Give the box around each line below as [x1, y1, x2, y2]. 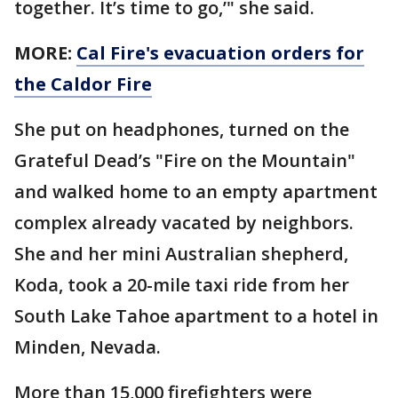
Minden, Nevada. [14, 335, 161, 359]
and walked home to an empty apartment [14, 179, 378, 203]
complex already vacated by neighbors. [14, 211, 354, 235]
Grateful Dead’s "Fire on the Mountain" [14, 148, 355, 172]
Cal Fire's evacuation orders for [76, 41, 364, 65]
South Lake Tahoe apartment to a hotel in [14, 304, 378, 328]
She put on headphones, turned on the [14, 117, 349, 141]
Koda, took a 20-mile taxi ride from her [14, 273, 349, 297]
